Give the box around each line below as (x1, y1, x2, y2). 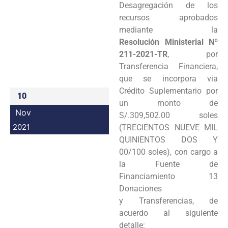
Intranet (153, 30, 182, 40)
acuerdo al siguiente (119, 208, 218, 218)
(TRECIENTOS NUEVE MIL (119, 122, 218, 132)
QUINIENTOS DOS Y (119, 134, 218, 145)
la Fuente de (119, 159, 218, 169)
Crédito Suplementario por (119, 85, 218, 96)
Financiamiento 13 (119, 171, 218, 181)
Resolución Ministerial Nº (119, 37, 218, 47)
